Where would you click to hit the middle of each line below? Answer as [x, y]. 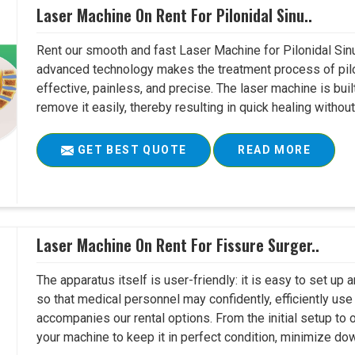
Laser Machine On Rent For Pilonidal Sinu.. [175, 15]
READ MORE [274, 150]
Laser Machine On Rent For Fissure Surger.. [178, 244]
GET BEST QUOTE [130, 150]
